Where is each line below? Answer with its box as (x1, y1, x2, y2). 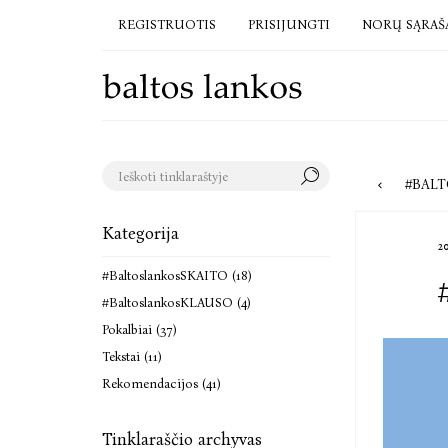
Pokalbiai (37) (102, 322, 177, 337)
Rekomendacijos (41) (102, 376, 221, 391)
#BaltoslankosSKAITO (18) (102, 268, 252, 283)
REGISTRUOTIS (118, 17, 216, 32)
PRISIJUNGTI (248, 17, 330, 32)
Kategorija (102, 223, 179, 244)
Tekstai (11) (102, 349, 162, 364)
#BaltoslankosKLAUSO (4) (102, 295, 251, 310)
